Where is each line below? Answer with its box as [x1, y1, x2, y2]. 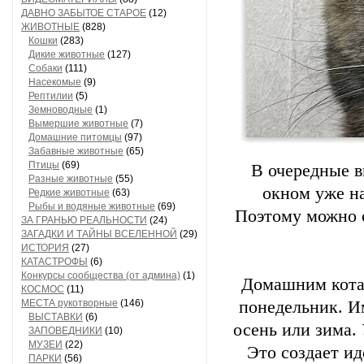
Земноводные [28, 104, 93, 115]
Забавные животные [28, 145, 123, 157]
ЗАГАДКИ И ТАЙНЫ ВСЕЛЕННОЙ [21, 228, 177, 240]
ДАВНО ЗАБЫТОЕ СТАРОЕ [21, 7, 146, 19]
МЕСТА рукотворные [21, 297, 118, 309]
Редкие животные [28, 187, 110, 198]
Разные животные [28, 173, 113, 184]
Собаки [28, 63, 63, 74]
